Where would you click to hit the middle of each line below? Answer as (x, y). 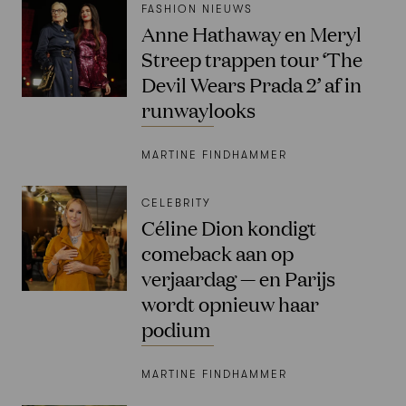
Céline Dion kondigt (229, 227)
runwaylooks (198, 110)
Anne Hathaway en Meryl (251, 34)
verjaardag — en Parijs (238, 278)
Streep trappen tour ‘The (252, 59)
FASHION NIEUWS (198, 10)
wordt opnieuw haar (230, 304)
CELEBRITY (177, 203)
